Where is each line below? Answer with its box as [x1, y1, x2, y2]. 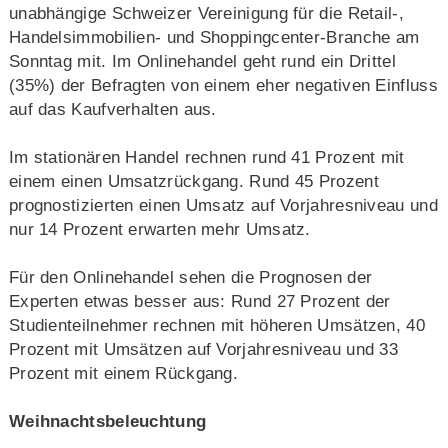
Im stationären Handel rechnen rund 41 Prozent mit [8, 147, 405, 167]
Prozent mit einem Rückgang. [8, 363, 239, 383]
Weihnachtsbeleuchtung [8, 411, 207, 431]
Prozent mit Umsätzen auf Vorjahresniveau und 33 [8, 339, 399, 359]
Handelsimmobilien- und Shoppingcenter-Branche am [8, 27, 420, 47]
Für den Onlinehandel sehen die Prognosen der [8, 267, 373, 287]
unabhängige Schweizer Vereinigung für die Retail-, [8, 3, 404, 23]
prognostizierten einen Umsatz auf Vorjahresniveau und [8, 195, 438, 215]
